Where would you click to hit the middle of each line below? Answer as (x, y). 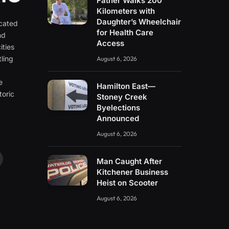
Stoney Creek (122, 97)
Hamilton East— (126, 86)
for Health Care (125, 32)
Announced (118, 118)
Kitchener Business (133, 172)
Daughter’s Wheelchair (139, 21)
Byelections (119, 107)
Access (111, 43)
